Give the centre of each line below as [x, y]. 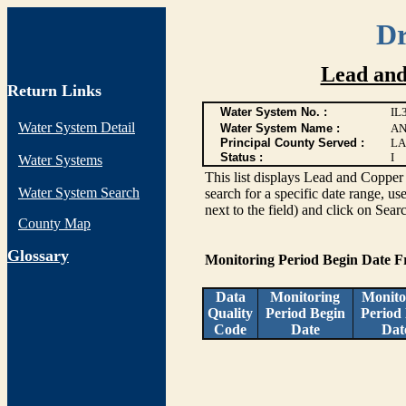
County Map [54, 223]
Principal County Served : [292, 143]
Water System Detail [77, 127]
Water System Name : [280, 128]
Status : [241, 157]
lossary [44, 256]
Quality [230, 313]
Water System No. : [273, 112]
